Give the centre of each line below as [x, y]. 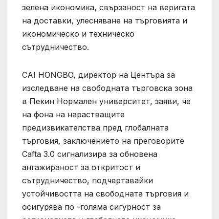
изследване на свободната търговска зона [107, 88]
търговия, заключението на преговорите [103, 141]
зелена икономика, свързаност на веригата [109, 8]
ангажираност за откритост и [81, 167]
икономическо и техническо [78, 34]
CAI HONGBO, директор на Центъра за [99, 75]
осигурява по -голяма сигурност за [91, 207]
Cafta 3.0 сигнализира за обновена [90, 154]
